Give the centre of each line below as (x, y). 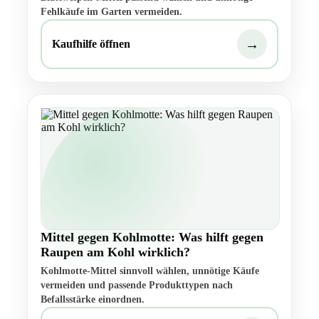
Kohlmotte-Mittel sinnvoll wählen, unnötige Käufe (150, 271)
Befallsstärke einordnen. (93, 300)
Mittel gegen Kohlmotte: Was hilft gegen (152, 237)
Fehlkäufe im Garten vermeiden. (111, 12)
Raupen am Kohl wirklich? (115, 252)
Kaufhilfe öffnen (91, 44)
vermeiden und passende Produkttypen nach (137, 286)
